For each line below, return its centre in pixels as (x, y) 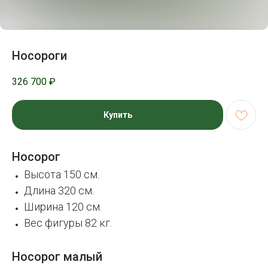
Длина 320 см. (59, 191)
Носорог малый (57, 257)
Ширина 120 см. (63, 207)
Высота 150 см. (62, 175)
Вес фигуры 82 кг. (68, 223)
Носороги (39, 56)
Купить (118, 115)
